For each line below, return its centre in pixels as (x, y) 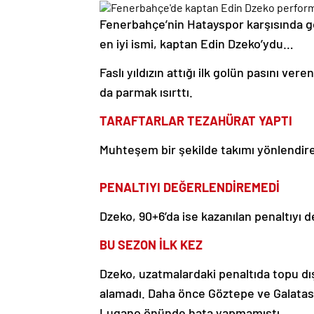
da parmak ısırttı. (146, 91)
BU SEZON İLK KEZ (151, 244)
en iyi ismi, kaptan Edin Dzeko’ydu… (197, 43)
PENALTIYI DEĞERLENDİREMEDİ (190, 187)
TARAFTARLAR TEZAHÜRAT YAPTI (196, 120)
